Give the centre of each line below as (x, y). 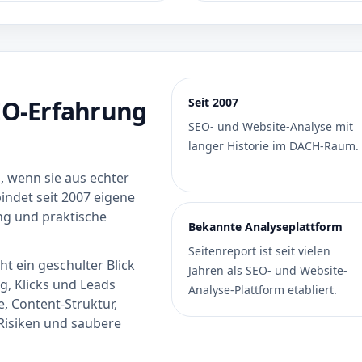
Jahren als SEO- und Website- (268, 270)
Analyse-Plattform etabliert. (263, 290)
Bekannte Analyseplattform (266, 227)
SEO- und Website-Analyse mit (271, 126)
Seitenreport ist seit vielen (260, 251)
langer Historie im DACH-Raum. (274, 146)
